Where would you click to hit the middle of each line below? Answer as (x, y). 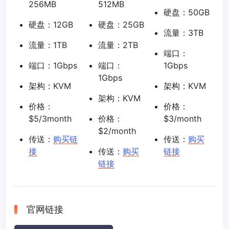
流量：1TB (48, 45)
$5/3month (50, 119)
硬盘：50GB (187, 13)
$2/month (117, 131)
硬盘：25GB (121, 25)
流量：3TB (184, 33)
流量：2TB (118, 45)
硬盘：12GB (51, 25)
